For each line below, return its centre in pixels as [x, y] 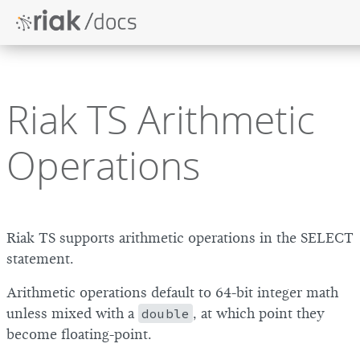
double [166, 313]
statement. [40, 259]
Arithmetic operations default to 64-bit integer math [172, 292]
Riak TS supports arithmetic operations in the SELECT [180, 238]
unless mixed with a [72, 313]
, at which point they [259, 313]
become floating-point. [79, 334]
